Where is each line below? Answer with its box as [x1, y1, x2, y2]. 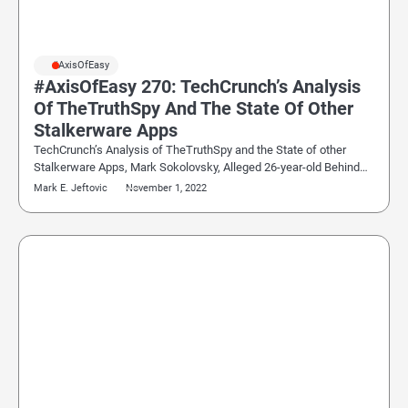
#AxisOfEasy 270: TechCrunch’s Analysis [34, 76, 361, 97]
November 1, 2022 [126, 182, 207, 194]
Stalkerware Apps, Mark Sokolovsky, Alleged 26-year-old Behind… [34, 160, 368, 174]
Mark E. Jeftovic [34, 182, 107, 194]
